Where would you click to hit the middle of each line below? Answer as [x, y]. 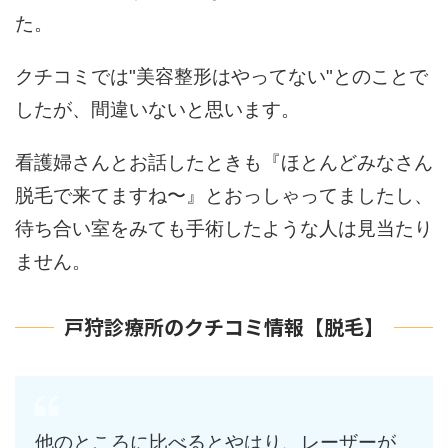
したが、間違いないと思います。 [157, 110]
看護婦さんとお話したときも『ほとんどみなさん [224, 163]
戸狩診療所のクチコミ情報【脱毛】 [224, 327]
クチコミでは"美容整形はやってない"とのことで [221, 77]
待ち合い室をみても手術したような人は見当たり [224, 229]
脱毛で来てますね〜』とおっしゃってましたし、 [224, 196]
